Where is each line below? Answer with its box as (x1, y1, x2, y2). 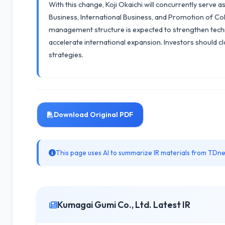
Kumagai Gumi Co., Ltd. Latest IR (57, 199, 190, 210)
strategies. (49, 50, 83, 59)
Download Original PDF (54, 110, 133, 119)
